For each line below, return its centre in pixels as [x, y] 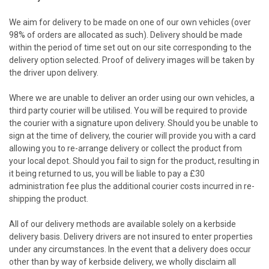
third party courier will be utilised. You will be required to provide [128, 110]
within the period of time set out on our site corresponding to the [130, 47]
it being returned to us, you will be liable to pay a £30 [107, 173]
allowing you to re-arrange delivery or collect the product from [125, 148]
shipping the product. [49, 198]
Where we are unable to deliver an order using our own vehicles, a [132, 98]
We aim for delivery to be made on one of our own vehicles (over [130, 22]
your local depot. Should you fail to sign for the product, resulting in [134, 161]
